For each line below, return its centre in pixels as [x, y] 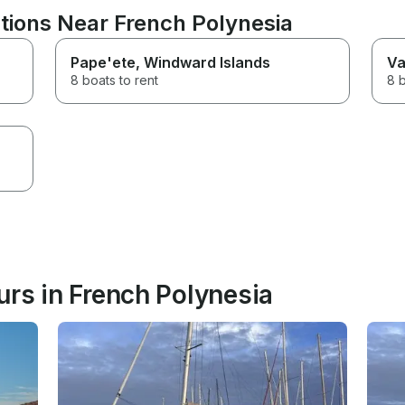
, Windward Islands [203, 62]
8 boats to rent [115, 80]
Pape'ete [104, 62]
